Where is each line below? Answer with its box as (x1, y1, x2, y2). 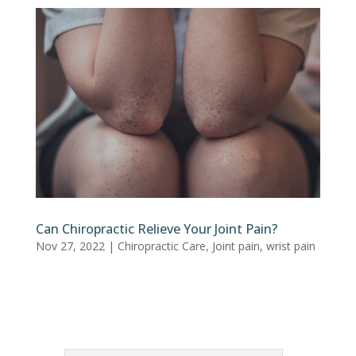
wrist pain (265, 238, 315, 253)
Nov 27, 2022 (35, 238, 105, 253)
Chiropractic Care (117, 238, 206, 253)
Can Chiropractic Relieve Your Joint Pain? (35, 219, 277, 238)
